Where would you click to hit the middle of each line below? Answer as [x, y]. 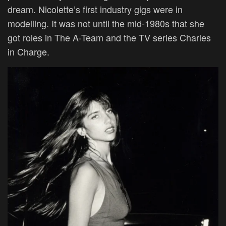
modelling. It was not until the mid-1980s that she [106, 23]
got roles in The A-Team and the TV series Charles [109, 37]
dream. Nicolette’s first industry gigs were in [95, 9]
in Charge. [29, 51]
